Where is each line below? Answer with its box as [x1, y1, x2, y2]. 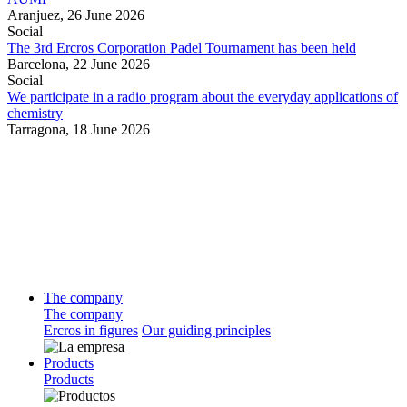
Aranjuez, [7, 7, 67, 24]
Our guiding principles [142, 322, 271, 338]
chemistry [7, 105, 63, 122]
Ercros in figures [44, 322, 138, 338]
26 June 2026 [67, 7, 144, 24]
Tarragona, [7, 122, 73, 138]
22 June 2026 [73, 56, 150, 73]
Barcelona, [7, 56, 73, 73]
